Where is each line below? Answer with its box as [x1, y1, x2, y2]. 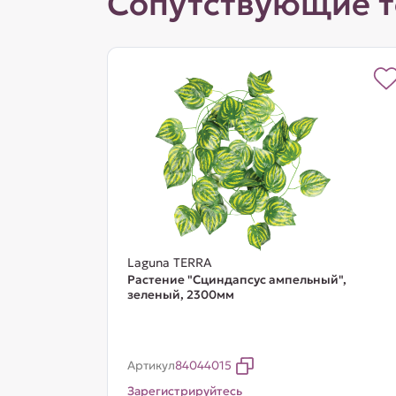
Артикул [126, 358, 175, 373]
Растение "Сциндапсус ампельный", [126, 272, 346, 287]
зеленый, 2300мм [126, 287, 234, 302]
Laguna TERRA [126, 255, 212, 270]
